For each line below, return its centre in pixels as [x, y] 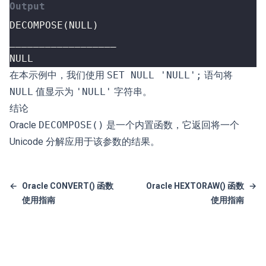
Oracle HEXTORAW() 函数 [195, 186]
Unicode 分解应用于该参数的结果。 [85, 142]
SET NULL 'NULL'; [154, 75]
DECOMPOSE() [71, 125]
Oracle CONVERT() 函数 [68, 186]
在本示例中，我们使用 [58, 75]
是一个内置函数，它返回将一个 [172, 125]
